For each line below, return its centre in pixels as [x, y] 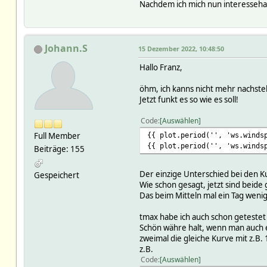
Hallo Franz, [161, 68]
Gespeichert [56, 176]
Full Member [57, 136]
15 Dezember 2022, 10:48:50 [181, 49]
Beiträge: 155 [59, 149]
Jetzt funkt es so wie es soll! [189, 100]
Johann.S [66, 49]
